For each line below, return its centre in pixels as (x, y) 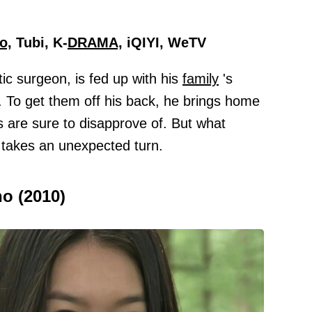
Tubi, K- (40, 43)
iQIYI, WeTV (164, 43)
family (201, 79)
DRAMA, (95, 43)
